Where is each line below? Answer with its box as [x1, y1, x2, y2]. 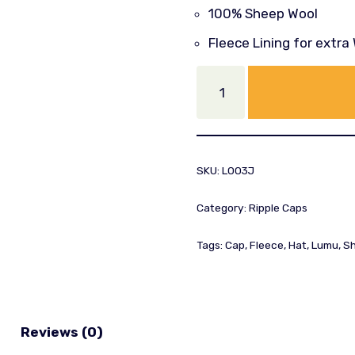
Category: [196, 201, 249, 214]
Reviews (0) [21, 323, 104, 340]
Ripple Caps [248, 201, 307, 214]
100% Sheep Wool [208, 6, 318, 21]
